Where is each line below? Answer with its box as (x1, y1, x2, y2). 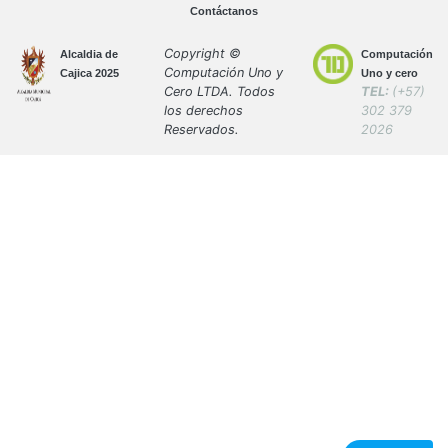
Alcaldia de (60, 48, 118, 60)
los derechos (164, 103, 243, 118)
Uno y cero (361, 67, 418, 79)
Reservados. (164, 122, 239, 137)
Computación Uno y (164, 65, 283, 80)
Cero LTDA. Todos (164, 84, 275, 99)
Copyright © (164, 46, 241, 61)
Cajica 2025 (60, 67, 119, 79)
